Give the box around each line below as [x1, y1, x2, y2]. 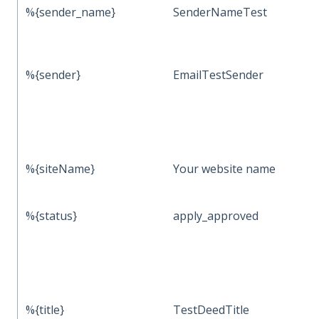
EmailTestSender [173, 66, 264, 83]
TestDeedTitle [173, 301, 250, 318]
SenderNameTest [173, 4, 268, 20]
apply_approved [173, 207, 259, 224]
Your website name [173, 160, 276, 177]
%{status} [26, 207, 78, 224]
